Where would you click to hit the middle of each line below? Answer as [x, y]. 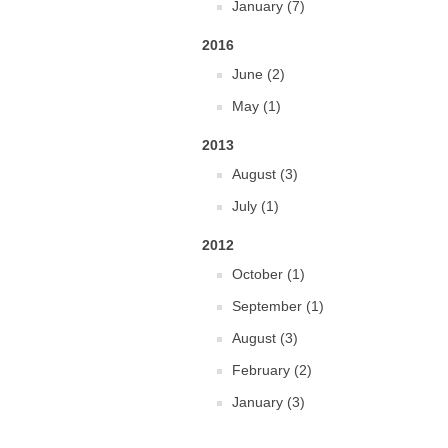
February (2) [272, 370]
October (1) [268, 274]
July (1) [255, 206]
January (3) [268, 402]
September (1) [278, 306]
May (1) [256, 106]
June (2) [258, 74]
